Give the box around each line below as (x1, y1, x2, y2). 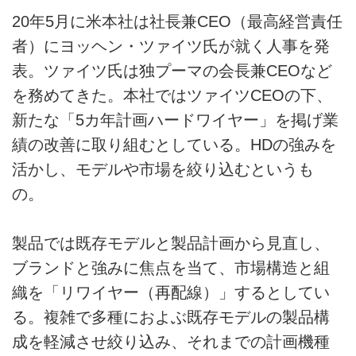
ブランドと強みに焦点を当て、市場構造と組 (12, 259, 330, 277)
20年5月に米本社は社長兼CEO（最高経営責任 (12, 13, 342, 31)
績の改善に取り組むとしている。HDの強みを (12, 136, 336, 154)
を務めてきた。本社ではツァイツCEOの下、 (12, 87, 332, 105)
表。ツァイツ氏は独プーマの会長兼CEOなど (12, 62, 332, 80)
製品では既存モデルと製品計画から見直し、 (12, 234, 330, 253)
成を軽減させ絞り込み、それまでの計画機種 (12, 333, 330, 351)
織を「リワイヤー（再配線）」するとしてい (12, 284, 330, 302)
